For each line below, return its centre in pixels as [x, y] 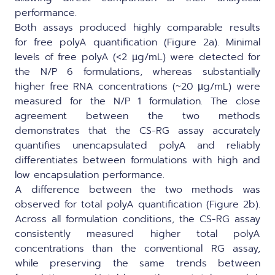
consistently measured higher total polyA [137, 234]
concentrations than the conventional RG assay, [137, 248]
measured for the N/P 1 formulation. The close [137, 101]
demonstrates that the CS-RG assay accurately [137, 130]
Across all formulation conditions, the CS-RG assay [137, 219]
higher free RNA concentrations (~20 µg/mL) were [137, 86]
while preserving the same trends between [137, 263]
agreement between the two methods [137, 116]
